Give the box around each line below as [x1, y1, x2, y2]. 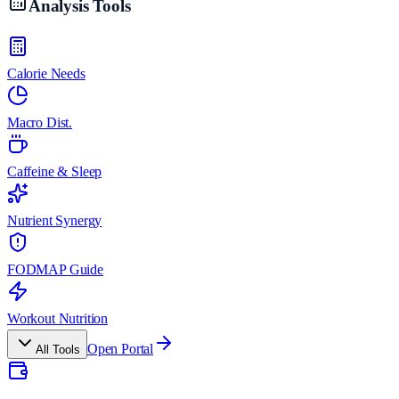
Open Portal [87, 341, 154, 357]
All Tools [36, 343, 80, 357]
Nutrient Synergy [7, 213, 102, 229]
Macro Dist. [7, 115, 73, 131]
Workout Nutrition [7, 311, 109, 327]
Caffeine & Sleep [7, 164, 102, 180]
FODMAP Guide [7, 262, 103, 278]
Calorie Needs [7, 66, 85, 82]
